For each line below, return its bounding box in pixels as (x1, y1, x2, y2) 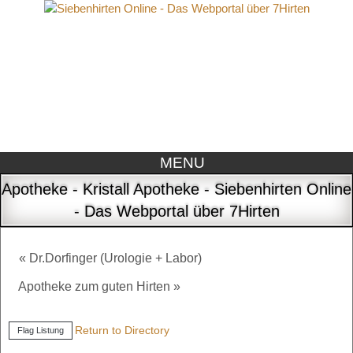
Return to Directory (75, 325, 169, 337)
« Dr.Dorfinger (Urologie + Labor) (19, 251, 202, 266)
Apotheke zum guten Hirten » (18, 280, 180, 294)
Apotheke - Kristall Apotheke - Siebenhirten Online (2, 180, 351, 199)
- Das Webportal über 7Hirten (73, 203, 280, 221)
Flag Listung (17, 325, 64, 336)
